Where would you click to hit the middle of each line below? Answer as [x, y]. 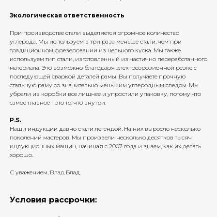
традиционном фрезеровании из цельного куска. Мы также [95, 50]
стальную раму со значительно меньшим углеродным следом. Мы [104, 85]
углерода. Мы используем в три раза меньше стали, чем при [96, 42]
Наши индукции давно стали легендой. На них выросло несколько [105, 129]
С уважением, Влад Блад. [45, 172]
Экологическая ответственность [67, 15]
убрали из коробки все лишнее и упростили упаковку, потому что [105, 94]
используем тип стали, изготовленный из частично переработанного [108, 59]
